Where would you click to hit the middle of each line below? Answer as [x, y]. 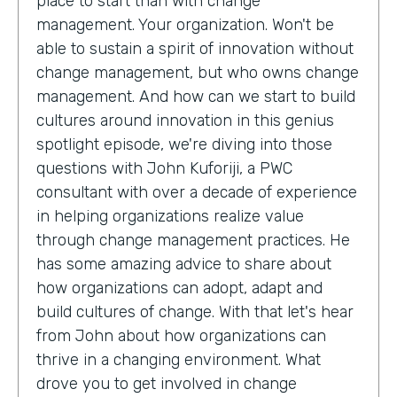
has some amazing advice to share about [184, 264]
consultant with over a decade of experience [197, 192]
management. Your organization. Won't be [185, 24]
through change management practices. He [193, 240]
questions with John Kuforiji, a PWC [164, 168]
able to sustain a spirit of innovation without [195, 48]
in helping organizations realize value [170, 216]
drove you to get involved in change [167, 383]
